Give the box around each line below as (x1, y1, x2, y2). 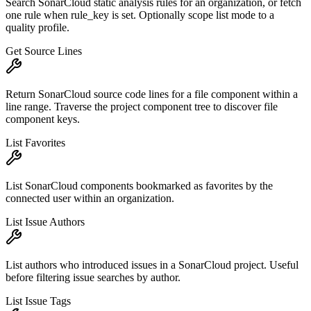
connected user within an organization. (6, 192, 174, 205)
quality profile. (6, 22, 69, 34)
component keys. (6, 113, 80, 126)
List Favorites (6, 137, 65, 149)
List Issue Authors (6, 216, 85, 228)
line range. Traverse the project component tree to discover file (6, 101, 278, 113)
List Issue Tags (6, 295, 71, 308)
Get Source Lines (6, 45, 82, 58)
